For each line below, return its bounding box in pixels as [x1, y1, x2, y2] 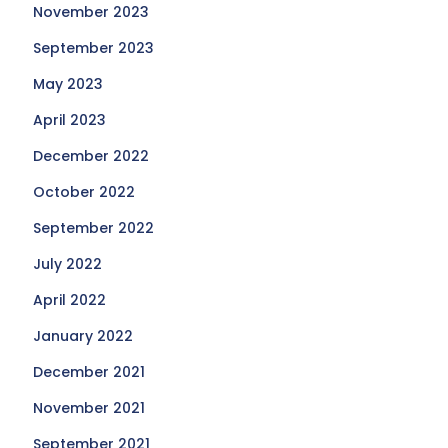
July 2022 [33, 254, 103, 274]
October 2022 [33, 182, 136, 202]
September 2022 [33, 218, 155, 238]
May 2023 [33, 74, 104, 94]
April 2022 [33, 290, 107, 310]
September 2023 [33, 38, 155, 58]
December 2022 [33, 146, 150, 166]
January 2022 [33, 326, 134, 346]
